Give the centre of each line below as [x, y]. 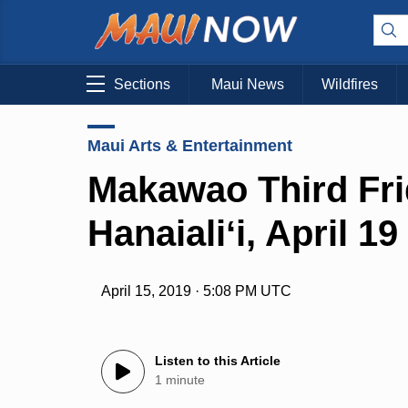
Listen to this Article [218, 361]
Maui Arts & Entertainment [190, 145]
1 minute [180, 380]
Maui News [248, 85]
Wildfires [350, 85]
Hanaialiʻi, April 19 [243, 233]
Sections [142, 85]
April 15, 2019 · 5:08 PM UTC [197, 291]
